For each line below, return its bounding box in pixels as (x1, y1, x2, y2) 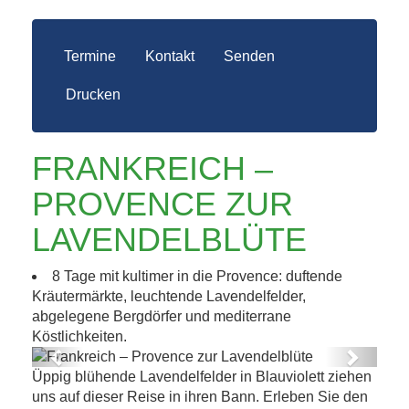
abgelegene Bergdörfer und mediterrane (32, 309, 291, 324)
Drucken (66, 87, 121, 102)
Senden (224, 48, 275, 64)
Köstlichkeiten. (32, 329, 127, 344)
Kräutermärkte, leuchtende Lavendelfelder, (32, 288, 306, 304)
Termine (64, 48, 116, 64)
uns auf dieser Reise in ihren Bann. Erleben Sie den (32, 389, 368, 404)
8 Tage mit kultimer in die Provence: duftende (52, 268, 342, 284)
